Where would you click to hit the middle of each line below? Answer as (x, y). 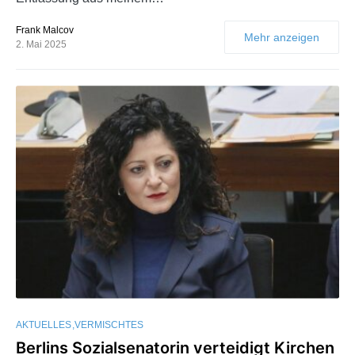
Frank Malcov (45, 31)
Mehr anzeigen (282, 38)
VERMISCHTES (109, 324)
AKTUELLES (44, 324)
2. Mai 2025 (41, 45)
